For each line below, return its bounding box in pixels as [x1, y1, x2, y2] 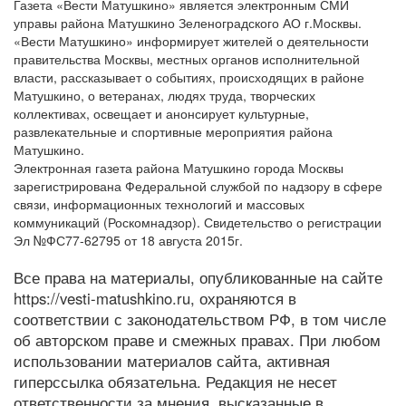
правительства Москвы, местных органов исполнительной [14, 49, 360, 68]
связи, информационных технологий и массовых [14, 194, 304, 213]
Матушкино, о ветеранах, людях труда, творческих [14, 85, 315, 104]
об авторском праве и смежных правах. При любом [14, 328, 381, 351]
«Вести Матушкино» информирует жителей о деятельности [14, 31, 369, 50]
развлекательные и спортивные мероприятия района [14, 121, 333, 140]
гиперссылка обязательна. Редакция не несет [14, 370, 337, 392]
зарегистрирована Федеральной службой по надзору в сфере [14, 176, 382, 195]
